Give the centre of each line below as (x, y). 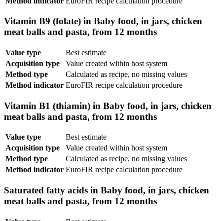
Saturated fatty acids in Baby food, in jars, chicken (107, 190)
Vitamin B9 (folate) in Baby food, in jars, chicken (103, 21)
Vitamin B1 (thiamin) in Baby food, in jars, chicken (108, 106)
